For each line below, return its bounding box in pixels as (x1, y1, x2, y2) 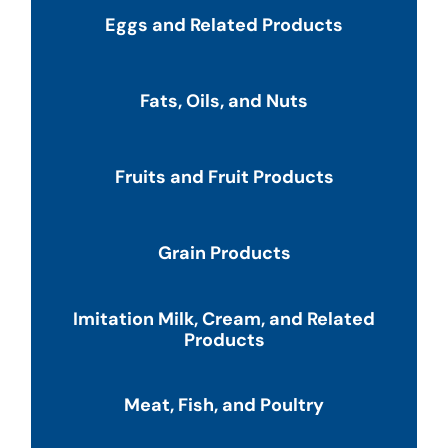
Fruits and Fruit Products (114, 165, 334, 190)
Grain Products (157, 241, 291, 266)
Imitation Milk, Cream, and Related (73, 306, 375, 331)
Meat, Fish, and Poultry (124, 393, 324, 418)
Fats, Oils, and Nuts (140, 89, 308, 114)
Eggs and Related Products (105, 13, 343, 38)
